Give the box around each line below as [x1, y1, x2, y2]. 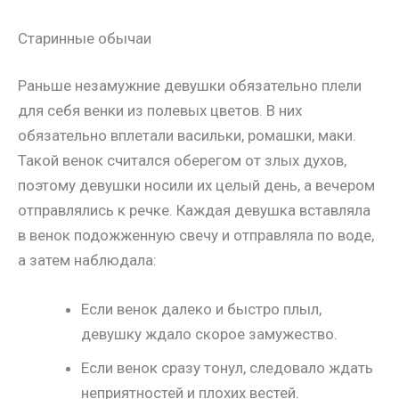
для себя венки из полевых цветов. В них [18, 102, 302, 120]
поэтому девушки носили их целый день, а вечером [18, 176, 375, 195]
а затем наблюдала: [18, 251, 157, 270]
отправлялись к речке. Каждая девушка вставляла [18, 201, 370, 220]
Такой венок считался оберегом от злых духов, [18, 151, 346, 170]
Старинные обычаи [18, 28, 151, 47]
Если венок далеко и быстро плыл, [81, 300, 322, 319]
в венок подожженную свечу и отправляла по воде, [18, 226, 374, 245]
